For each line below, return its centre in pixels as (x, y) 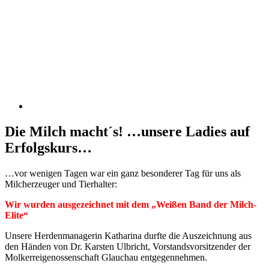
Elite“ (17, 215)
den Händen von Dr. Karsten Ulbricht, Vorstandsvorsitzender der (128, 246)
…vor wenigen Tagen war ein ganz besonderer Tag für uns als (123, 173)
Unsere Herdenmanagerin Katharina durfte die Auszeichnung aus (128, 235)
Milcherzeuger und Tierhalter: (61, 184)
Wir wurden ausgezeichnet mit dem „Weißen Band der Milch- (131, 204)
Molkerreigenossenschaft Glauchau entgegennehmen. (106, 257)
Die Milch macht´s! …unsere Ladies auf (127, 131)
